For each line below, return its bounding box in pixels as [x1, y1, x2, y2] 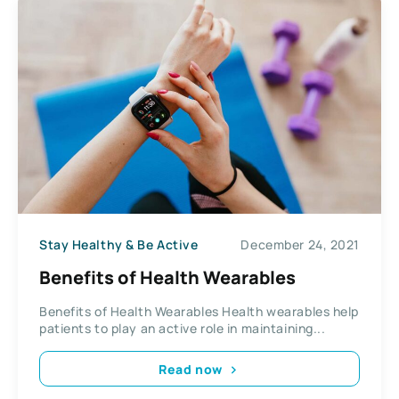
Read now [159, 360, 223, 378]
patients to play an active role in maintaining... [39, 320, 326, 338]
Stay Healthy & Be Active [39, 235, 199, 253]
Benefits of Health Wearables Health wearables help [39, 303, 359, 321]
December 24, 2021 [240, 235, 360, 253]
